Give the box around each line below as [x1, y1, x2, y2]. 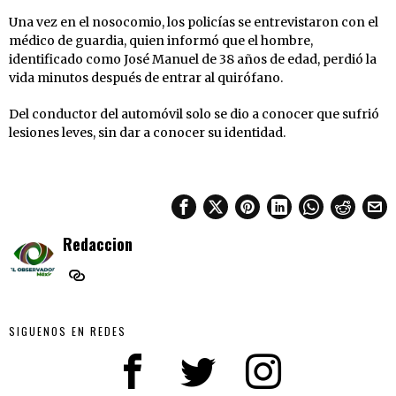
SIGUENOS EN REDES [9, 323, 126, 339]
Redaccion [63, 231, 133, 255]
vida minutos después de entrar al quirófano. [9, 69, 283, 86]
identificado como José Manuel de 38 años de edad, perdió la [9, 50, 377, 67]
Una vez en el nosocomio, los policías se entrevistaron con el [9, 13, 378, 30]
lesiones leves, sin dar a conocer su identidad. [9, 124, 286, 141]
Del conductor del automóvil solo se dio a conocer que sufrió [9, 105, 379, 122]
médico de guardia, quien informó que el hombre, [9, 32, 313, 49]
